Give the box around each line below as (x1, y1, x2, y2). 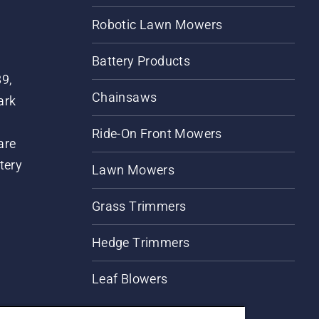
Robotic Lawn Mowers (91, 17, 223, 33)
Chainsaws (91, 90, 157, 105)
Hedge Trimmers (91, 235, 190, 251)
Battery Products (91, 53, 191, 69)
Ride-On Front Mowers (91, 126, 222, 142)
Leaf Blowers (91, 271, 168, 287)
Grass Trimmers (91, 199, 187, 214)
